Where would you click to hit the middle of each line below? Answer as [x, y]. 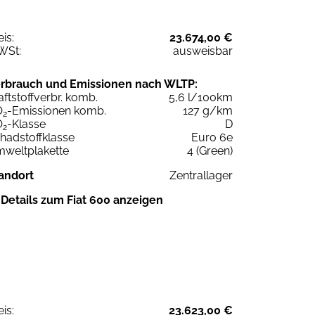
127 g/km [208, 111]
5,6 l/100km [201, 98]
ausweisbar [203, 51]
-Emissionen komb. [57, 111]
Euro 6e [212, 138]
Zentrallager [201, 176]
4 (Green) [210, 151]
